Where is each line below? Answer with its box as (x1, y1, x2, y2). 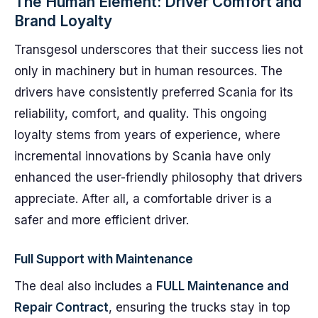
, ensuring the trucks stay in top (109, 300, 290, 314)
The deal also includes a (14, 279, 156, 293)
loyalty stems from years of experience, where (14, 128, 280, 142)
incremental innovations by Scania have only (14, 149, 271, 163)
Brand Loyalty (14, 12, 112, 30)
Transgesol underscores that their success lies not (14, 43, 303, 57)
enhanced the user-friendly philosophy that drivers (14, 170, 302, 185)
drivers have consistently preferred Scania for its (14, 85, 293, 99)
